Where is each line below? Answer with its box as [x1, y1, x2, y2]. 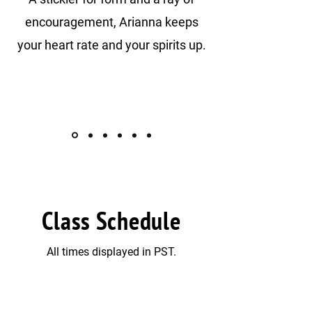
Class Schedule [42, 204, 181, 237]
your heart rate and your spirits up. [17, 38, 206, 53]
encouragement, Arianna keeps [24, 15, 198, 30]
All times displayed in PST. [47, 245, 176, 259]
